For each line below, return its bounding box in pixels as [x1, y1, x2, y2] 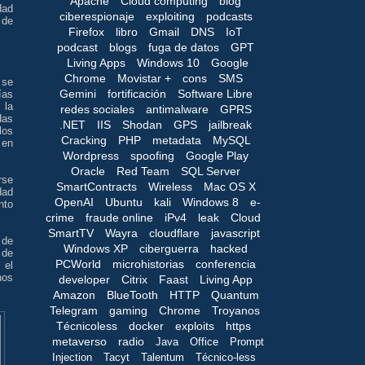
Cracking [60, 133, 107, 147]
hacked [210, 241, 248, 255]
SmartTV [47, 226, 94, 240]
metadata [152, 133, 201, 147]
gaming [109, 303, 147, 317]
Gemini [59, 86, 96, 100]
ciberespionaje [59, 9, 134, 23]
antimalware [145, 102, 209, 116]
